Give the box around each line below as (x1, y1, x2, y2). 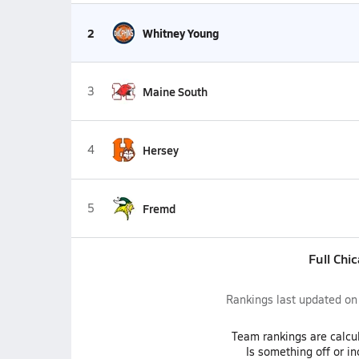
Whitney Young (142, 25, 219, 41)
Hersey (142, 142, 179, 158)
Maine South (142, 83, 208, 99)
